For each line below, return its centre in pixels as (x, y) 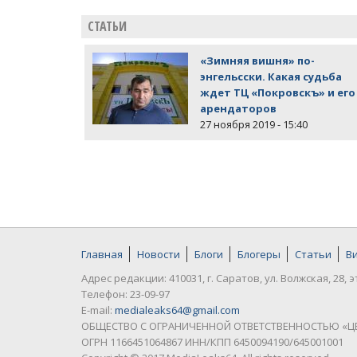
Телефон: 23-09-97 (126, 294)
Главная (102, 255)
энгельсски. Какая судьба (271, 77)
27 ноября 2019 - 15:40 (254, 125)
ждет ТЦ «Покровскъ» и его (278, 93)
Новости (159, 255)
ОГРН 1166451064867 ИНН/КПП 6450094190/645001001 (212, 342)
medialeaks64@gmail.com (177, 310)
